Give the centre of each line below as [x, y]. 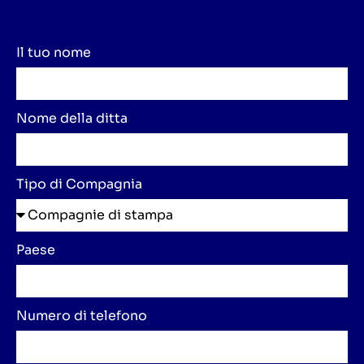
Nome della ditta [72, 119]
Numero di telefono [82, 316]
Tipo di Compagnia [79, 184]
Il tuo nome [54, 53]
